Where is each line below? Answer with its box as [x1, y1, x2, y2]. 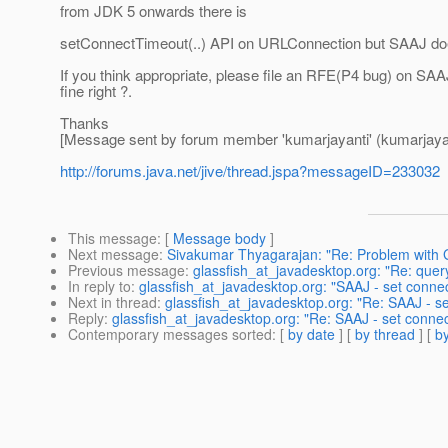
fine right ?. [60, 80, 132, 102]
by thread [355, 324, 415, 345]
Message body [173, 228, 266, 249]
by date [288, 324, 335, 345]
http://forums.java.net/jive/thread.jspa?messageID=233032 [60, 160, 440, 182]
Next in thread [68, 292, 157, 313]
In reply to [68, 276, 131, 297]
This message [68, 228, 157, 249]
